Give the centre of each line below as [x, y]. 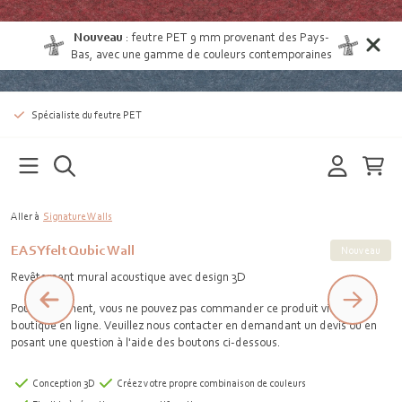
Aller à [25, 216]
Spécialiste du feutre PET [86, 114]
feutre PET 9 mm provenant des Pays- [230, 37]
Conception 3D [64, 383]
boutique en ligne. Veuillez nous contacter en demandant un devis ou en [194, 325]
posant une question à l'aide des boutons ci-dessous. [146, 342]
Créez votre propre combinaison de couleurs [211, 383]
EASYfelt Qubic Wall [73, 250]
